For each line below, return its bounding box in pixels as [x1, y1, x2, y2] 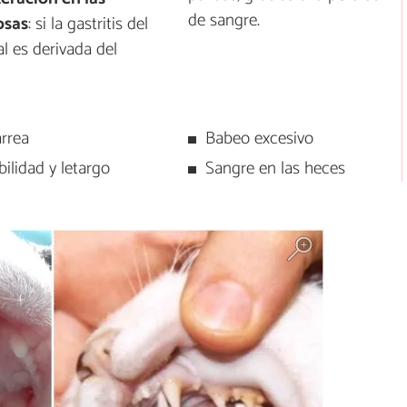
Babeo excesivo [204, 124, 313, 154]
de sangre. [188, 5, 261, 35]
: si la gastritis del [27, 10, 148, 39]
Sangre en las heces [204, 154, 345, 184]
